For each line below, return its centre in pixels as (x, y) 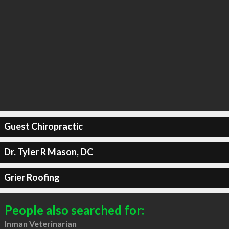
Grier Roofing (32, 177)
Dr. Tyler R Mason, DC (48, 152)
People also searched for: (74, 210)
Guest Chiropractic (43, 126)
